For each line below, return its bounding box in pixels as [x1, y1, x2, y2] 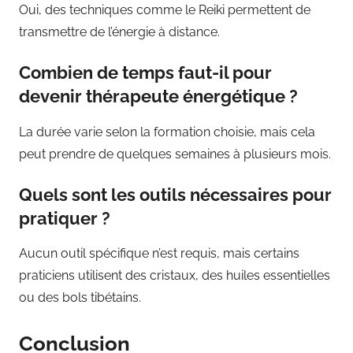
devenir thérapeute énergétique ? [19, 86, 298, 106]
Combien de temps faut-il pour [19, 62, 272, 83]
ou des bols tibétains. [19, 290, 141, 305]
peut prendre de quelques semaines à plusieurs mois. [19, 146, 331, 162]
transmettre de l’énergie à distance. [19, 24, 220, 39]
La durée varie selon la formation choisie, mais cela [19, 124, 315, 139]
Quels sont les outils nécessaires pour [19, 184, 332, 205]
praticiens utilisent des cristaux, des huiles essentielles [19, 268, 330, 283]
